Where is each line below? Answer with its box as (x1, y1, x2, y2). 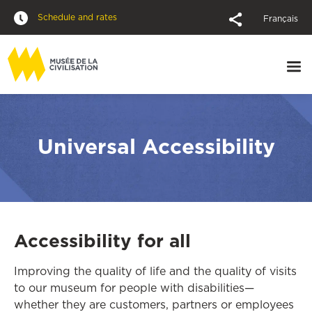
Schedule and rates (35, 11, 117, 23)
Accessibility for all (14, 228, 191, 253)
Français (263, 13, 298, 24)
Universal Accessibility (37, 132, 275, 161)
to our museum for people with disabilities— (14, 280, 254, 295)
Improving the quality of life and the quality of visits (14, 263, 297, 279)
